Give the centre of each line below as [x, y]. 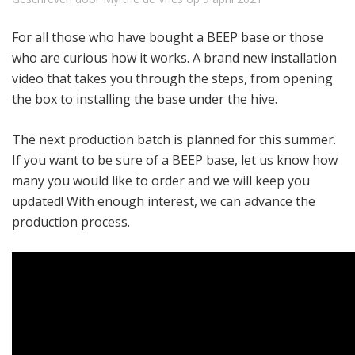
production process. [73, 222]
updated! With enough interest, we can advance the [164, 202]
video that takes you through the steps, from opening [172, 79]
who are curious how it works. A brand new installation [174, 58]
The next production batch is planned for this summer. [174, 140]
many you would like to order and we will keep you [161, 181]
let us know [277, 160]
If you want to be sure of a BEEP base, [126, 160]
